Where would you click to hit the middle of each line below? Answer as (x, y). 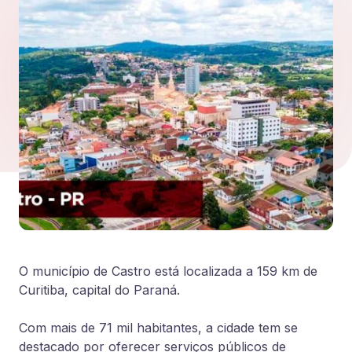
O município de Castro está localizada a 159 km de (168, 271)
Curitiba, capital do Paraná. (99, 290)
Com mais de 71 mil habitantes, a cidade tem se (158, 328)
